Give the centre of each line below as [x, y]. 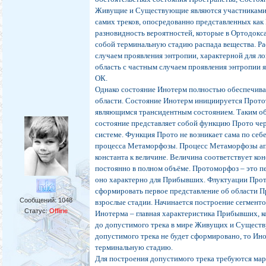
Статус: [37, 211]
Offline [59, 211]
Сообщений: [39, 200]
